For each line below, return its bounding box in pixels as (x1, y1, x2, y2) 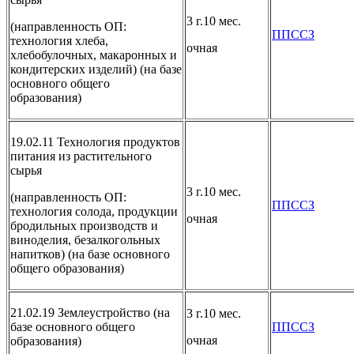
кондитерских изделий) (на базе (10, 62, 182, 76)
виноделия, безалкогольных (10, 232, 160, 247)
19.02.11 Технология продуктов (10, 134, 180, 149)
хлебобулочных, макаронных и (10, 47, 177, 62)
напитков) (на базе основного (10, 247, 170, 261)
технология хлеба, (10, 33, 108, 47)
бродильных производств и (10, 218, 158, 232)
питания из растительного (10, 149, 152, 163)
